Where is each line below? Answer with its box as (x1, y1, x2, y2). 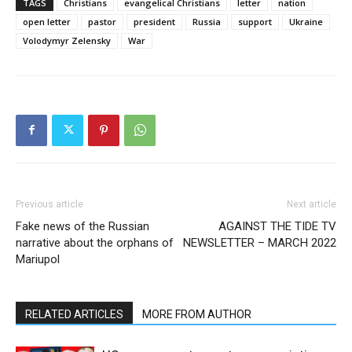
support (238, 15, 272, 27)
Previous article (16, 198, 83, 210)
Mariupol (16, 251, 60, 266)
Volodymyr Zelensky (23, 34, 111, 46)
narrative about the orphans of (16, 235, 174, 250)
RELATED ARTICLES (25, 307, 123, 321)
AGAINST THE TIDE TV (218, 218, 336, 233)
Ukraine (289, 15, 323, 27)
